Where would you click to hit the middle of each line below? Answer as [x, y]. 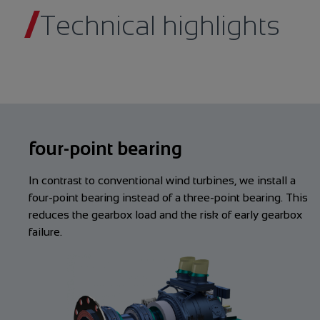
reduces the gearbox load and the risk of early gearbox [165, 214]
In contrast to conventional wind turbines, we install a [162, 180]
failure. [45, 231]
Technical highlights [160, 25]
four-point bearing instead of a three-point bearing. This [168, 197]
